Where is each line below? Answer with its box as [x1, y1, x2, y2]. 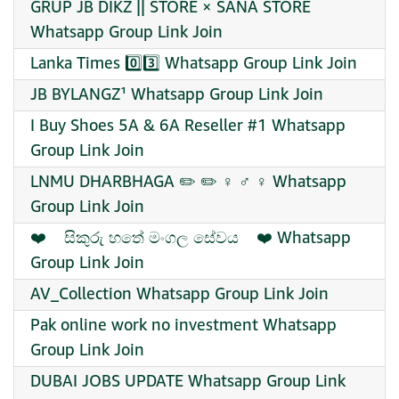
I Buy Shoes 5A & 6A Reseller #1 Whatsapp [30, 114, 346, 138]
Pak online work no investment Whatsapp [30, 313, 337, 338]
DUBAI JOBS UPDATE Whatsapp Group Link [30, 370, 346, 394]
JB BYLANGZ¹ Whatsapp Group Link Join [30, 83, 323, 107]
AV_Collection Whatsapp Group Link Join [30, 282, 329, 306]
